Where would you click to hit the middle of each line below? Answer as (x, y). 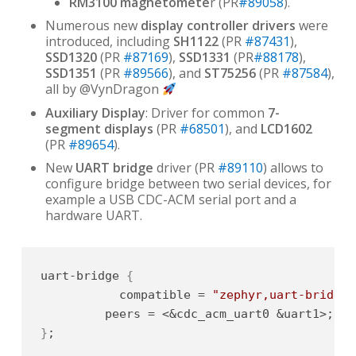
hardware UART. (93, 216)
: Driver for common (206, 112)
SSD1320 (71, 58)
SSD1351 (71, 74)
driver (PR (185, 168)
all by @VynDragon (103, 89)
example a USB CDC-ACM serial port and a (170, 200)
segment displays (101, 128)
